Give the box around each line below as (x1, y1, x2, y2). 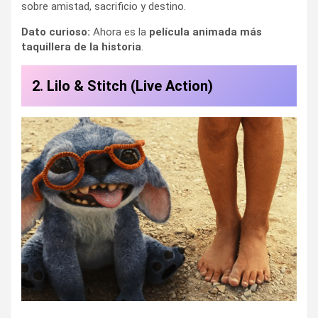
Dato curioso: (21, 25, 90, 38)
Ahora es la (90, 25, 149, 38)
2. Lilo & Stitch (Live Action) (32, 77, 213, 94)
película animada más (149, 25, 262, 38)
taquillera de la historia (21, 40, 141, 53)
